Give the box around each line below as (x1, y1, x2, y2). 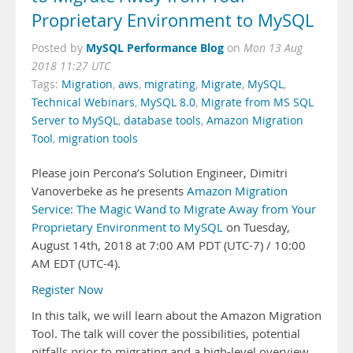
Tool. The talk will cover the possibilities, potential (32, 326, 300, 341)
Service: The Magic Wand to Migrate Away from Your (32, 202, 316, 217)
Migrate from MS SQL (201, 95, 314, 110)
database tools (124, 113, 201, 128)
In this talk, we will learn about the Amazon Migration (32, 308, 321, 323)
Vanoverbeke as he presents (32, 184, 187, 199)
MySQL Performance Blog (86, 40, 224, 55)
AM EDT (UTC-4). (32, 256, 121, 271)
